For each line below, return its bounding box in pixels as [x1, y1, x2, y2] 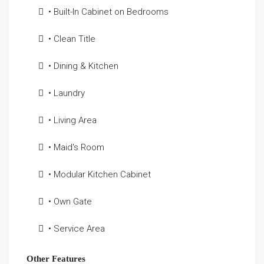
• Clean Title [48, 34, 95, 44]
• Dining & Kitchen [48, 61, 118, 71]
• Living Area [48, 115, 97, 126]
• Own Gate [48, 196, 92, 207]
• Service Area [48, 223, 105, 234]
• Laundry [48, 88, 85, 98]
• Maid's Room [48, 142, 104, 153]
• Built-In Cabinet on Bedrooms [48, 6, 169, 17]
